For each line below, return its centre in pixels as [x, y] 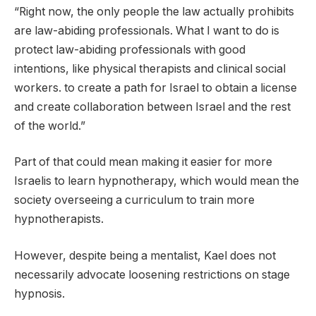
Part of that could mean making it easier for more [143, 162]
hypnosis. [39, 293]
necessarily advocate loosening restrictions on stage [152, 274]
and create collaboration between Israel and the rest [152, 107]
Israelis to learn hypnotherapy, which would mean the [157, 181]
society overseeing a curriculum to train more [134, 200]
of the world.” [50, 126]
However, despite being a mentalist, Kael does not [145, 255]
